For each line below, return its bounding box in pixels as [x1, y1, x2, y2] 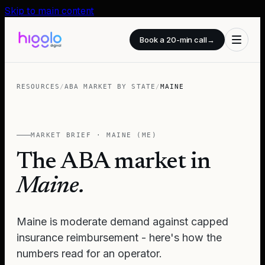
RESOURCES [17, 83, 60, 91]
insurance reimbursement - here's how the [17, 231, 222, 244]
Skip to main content [5, 5, 94, 17]
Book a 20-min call [140, 35, 208, 44]
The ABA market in [17, 151, 211, 174]
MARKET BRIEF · [31, 131, 107, 139]
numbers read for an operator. [17, 247, 162, 260]
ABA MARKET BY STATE [64, 83, 156, 91]
